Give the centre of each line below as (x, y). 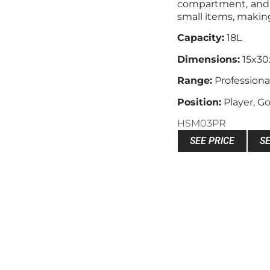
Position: (199, 102)
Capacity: (201, 38)
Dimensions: (209, 59)
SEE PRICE (212, 140)
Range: (195, 81)
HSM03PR (202, 123)
